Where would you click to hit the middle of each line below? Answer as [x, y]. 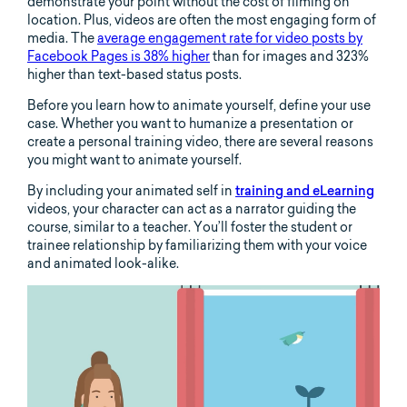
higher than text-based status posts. [134, 74]
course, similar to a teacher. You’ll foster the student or [190, 227]
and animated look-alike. [103, 263]
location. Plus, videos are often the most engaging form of [202, 20]
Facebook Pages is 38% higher [119, 56]
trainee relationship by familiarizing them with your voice [197, 245]
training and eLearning [305, 190]
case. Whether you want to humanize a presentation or [190, 123]
